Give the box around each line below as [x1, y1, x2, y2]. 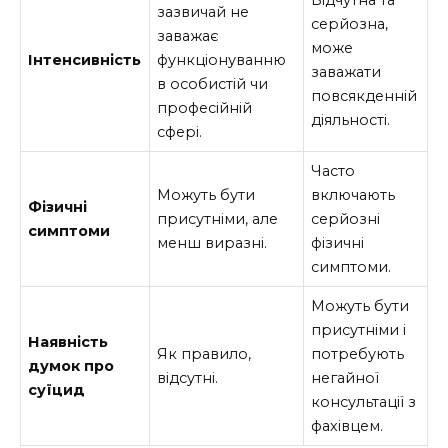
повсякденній [311, 87, 418, 106]
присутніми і [311, 321, 407, 340]
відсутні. [157, 369, 219, 388]
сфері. [157, 123, 203, 142]
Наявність [28, 333, 109, 352]
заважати [311, 63, 382, 82]
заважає [157, 27, 220, 46]
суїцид [28, 381, 86, 400]
